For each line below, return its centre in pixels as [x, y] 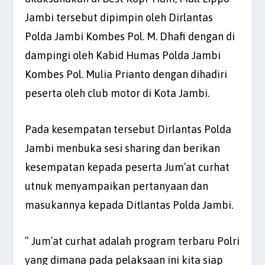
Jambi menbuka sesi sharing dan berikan [123, 148]
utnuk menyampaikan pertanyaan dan [117, 186]
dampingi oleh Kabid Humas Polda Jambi [123, 56]
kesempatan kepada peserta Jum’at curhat [127, 167]
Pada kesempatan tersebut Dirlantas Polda [128, 130]
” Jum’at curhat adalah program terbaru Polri [132, 241]
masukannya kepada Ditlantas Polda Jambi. [129, 205]
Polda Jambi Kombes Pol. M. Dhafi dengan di [130, 37]
